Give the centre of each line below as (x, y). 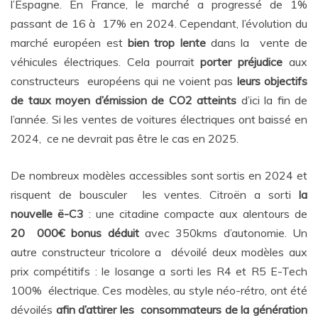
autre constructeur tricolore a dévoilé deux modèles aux (159, 252)
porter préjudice (245, 62)
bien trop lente (169, 43)
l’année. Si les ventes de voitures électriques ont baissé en (159, 120)
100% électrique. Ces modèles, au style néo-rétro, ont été (159, 291)
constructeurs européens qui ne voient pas (124, 81)
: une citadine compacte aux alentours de (198, 214)
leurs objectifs (272, 81)
